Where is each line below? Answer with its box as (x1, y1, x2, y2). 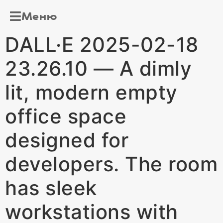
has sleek (5, 176, 97, 200)
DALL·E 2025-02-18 (5, 32, 199, 57)
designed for (5, 128, 128, 152)
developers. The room (5, 152, 218, 176)
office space (5, 104, 126, 128)
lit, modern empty (5, 80, 178, 105)
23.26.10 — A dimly (5, 56, 192, 81)
